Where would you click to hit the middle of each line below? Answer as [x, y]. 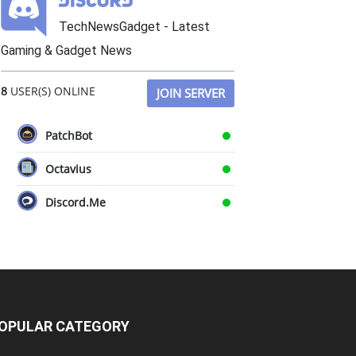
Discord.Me [75, 202]
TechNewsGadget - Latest [134, 27]
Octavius [68, 169]
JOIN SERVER [191, 93]
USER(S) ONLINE [51, 91]
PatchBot [69, 135]
